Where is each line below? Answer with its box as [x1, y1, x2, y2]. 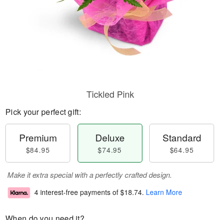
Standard [162, 131, 201, 144]
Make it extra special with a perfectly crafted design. [7, 169, 172, 180]
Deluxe [95, 131, 125, 144]
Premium [19, 131, 57, 144]
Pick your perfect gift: [5, 106, 81, 117]
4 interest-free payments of [34, 187, 120, 197]
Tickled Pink [86, 87, 134, 100]
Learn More [146, 187, 182, 197]
